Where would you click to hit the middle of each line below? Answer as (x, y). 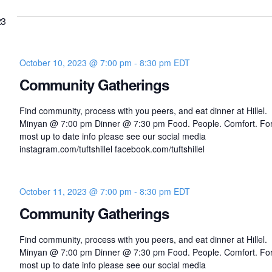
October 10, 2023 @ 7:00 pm (75, 63)
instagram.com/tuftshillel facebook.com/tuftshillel (112, 149)
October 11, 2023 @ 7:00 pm (75, 191)
